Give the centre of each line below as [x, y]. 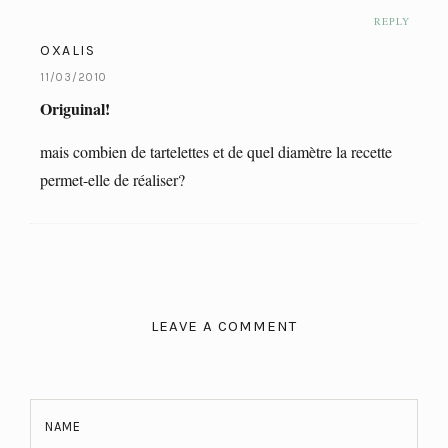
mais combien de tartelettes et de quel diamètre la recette [216, 151]
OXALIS [67, 50]
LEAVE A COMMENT [224, 325]
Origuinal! [75, 108]
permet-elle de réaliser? [112, 179]
